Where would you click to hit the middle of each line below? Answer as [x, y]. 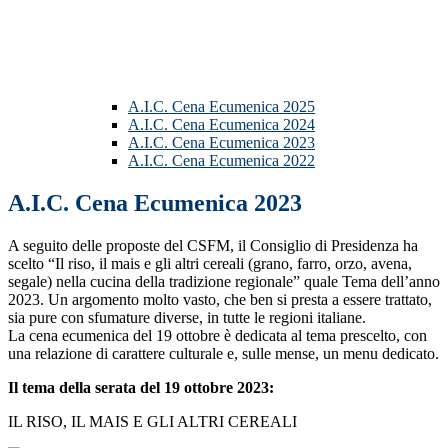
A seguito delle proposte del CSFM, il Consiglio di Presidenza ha [213, 246]
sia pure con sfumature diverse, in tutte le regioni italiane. [187, 318]
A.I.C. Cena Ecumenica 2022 [221, 161]
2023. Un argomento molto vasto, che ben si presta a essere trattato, [220, 300]
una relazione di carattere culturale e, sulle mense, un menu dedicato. [223, 354]
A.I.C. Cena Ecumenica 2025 [221, 107]
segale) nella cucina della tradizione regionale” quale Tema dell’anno [224, 282]
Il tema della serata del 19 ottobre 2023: [141, 388]
